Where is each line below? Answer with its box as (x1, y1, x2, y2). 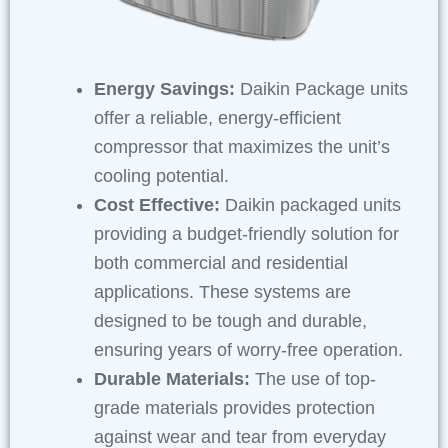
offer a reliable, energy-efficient (94, 107, 341, 128)
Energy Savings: (94, 78, 240, 99)
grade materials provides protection (94, 397, 375, 418)
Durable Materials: (94, 368, 250, 389)
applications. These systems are (94, 281, 351, 302)
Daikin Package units (240, 78, 408, 99)
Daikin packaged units (220, 194, 401, 215)
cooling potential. (94, 165, 229, 186)
